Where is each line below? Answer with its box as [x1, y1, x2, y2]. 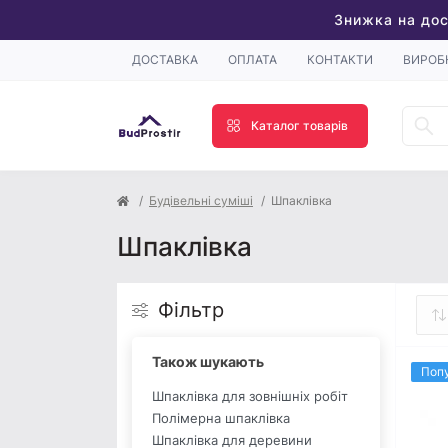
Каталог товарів [251, 117, 348, 133]
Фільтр [158, 298, 224, 323]
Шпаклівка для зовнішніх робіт [152, 388, 348, 405]
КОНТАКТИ [307, 52, 373, 68]
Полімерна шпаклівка [152, 410, 290, 427]
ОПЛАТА [228, 52, 277, 68]
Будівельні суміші [149, 193, 253, 209]
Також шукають [152, 353, 264, 371]
